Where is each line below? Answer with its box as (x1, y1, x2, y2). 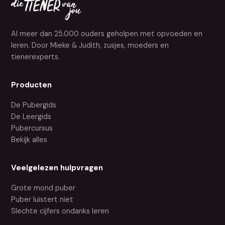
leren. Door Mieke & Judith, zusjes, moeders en (11, 40, 169, 50)
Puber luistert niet (11, 194, 74, 204)
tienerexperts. (11, 52, 60, 61)
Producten (11, 79, 52, 90)
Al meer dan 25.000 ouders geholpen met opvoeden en (11, 29, 203, 38)
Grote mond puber (11, 183, 76, 192)
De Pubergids (11, 100, 57, 109)
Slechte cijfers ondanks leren (11, 206, 109, 215)
